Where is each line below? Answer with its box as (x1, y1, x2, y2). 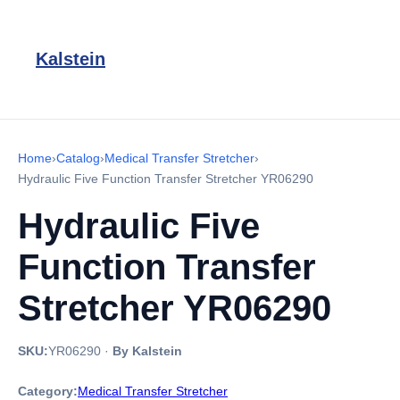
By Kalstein (112, 344, 182, 358)
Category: (18, 384, 78, 398)
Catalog (56, 151, 100, 165)
